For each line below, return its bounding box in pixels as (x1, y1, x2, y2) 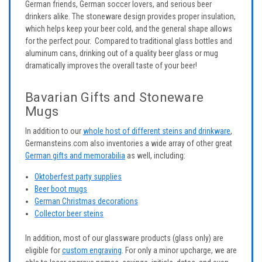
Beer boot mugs (35, 184, 88, 194)
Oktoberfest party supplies (35, 171, 122, 181)
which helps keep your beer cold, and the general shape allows (25, 23, 232, 33)
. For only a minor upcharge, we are (122, 245, 237, 255)
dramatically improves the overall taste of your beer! (25, 60, 197, 70)
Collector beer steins (35, 208, 104, 218)
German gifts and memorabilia (25, 150, 125, 160)
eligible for (25, 245, 62, 255)
